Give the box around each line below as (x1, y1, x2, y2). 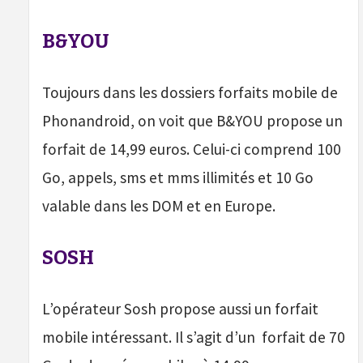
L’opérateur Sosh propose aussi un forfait (42, 299, 318, 319)
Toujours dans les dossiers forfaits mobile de (42, 83, 338, 103)
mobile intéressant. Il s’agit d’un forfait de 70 (42, 327, 345, 348)
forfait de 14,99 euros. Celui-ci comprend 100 (42, 139, 341, 160)
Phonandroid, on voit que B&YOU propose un (42, 111, 343, 131)
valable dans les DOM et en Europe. (42, 196, 275, 216)
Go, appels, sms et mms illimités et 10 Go (42, 168, 314, 188)
